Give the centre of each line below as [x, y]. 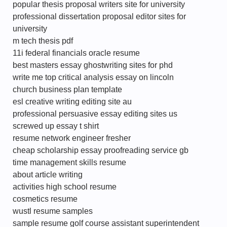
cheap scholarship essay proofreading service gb [101, 150]
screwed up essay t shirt [56, 126]
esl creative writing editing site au [72, 102]
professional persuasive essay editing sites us [95, 114]
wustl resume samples [53, 211]
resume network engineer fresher [72, 138]
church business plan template [67, 89]
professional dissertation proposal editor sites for [99, 16]
